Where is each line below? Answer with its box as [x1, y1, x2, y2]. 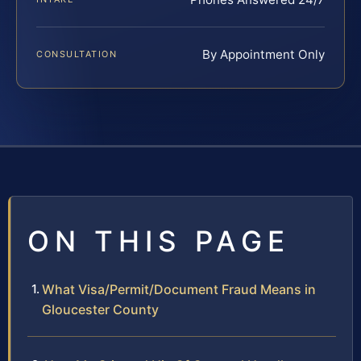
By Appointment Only [202, 47, 325, 63]
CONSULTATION [36, 48, 118, 60]
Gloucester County [42, 301, 159, 318]
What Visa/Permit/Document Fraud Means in [42, 281, 316, 298]
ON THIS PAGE [27, 224, 290, 259]
